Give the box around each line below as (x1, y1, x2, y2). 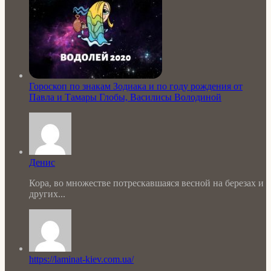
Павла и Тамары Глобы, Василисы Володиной (29, 92, 221, 103)
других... (29, 189, 65, 200)
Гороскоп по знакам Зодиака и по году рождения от (29, 81, 243, 92)
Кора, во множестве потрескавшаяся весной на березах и (29, 178, 264, 189)
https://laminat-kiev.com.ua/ (29, 254, 134, 265)
